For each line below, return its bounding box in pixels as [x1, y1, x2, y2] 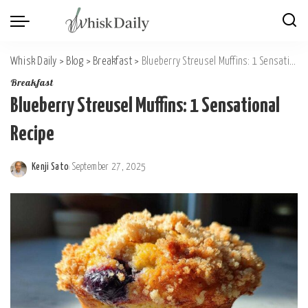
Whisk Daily [10, 56, 57, 67]
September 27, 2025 [72, 162, 146, 172]
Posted [31, 170, 58, 179]
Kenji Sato [32, 162, 69, 172]
